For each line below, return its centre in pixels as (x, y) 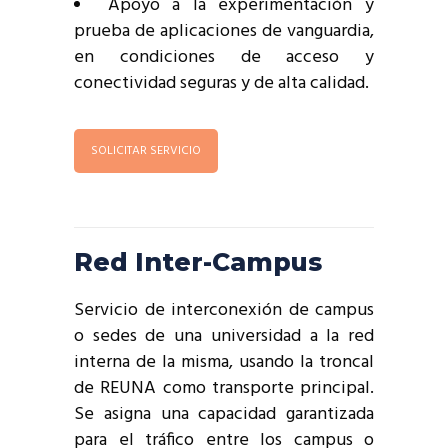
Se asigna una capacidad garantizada (224, 415)
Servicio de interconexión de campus (224, 311)
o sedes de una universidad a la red (224, 337)
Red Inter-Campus (198, 262)
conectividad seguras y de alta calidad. (221, 83)
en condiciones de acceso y (224, 57)
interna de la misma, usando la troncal (224, 363)
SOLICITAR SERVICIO (146, 150)
